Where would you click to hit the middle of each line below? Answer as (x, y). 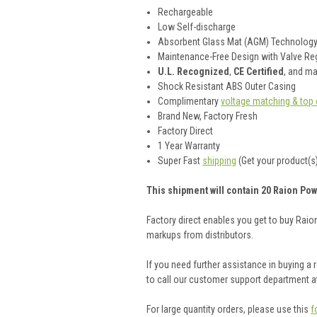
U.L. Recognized (194, 71)
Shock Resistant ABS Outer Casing (227, 86)
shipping (220, 160)
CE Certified (259, 71)
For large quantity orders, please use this (229, 309)
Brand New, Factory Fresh (208, 116)
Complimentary (190, 101)
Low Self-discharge (197, 27)
